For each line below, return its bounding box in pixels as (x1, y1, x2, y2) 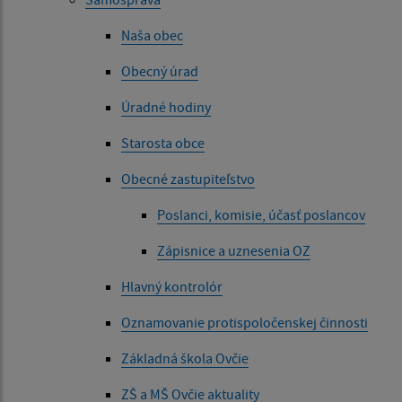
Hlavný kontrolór (121, 277, 223, 296)
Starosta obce (121, 134, 205, 153)
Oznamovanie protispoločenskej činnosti (121, 313, 368, 332)
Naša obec (121, 26, 183, 45)
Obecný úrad (121, 62, 198, 81)
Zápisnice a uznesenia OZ (157, 241, 310, 260)
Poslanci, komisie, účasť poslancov (157, 205, 365, 224)
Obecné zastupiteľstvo (121, 170, 255, 188)
